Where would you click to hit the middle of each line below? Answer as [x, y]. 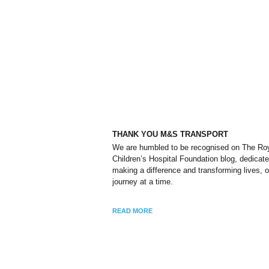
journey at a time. [143, 181]
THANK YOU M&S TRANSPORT [170, 134]
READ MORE [132, 210]
